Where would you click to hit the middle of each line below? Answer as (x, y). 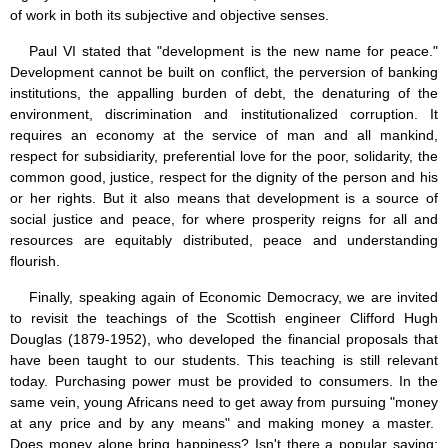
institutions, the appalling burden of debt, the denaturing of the (224, 93)
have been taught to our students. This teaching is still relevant (224, 360)
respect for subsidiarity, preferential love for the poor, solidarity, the (224, 156)
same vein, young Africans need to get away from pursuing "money (224, 402)
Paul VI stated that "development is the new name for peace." (233, 51)
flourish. (35, 261)
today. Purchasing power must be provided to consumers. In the (224, 381)
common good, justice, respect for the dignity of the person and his (224, 177)
